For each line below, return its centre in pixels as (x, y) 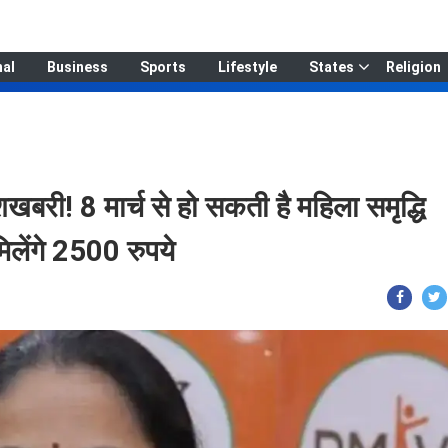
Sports (162, 67)
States (331, 67)
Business (77, 67)
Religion (413, 67)
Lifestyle (247, 67)
